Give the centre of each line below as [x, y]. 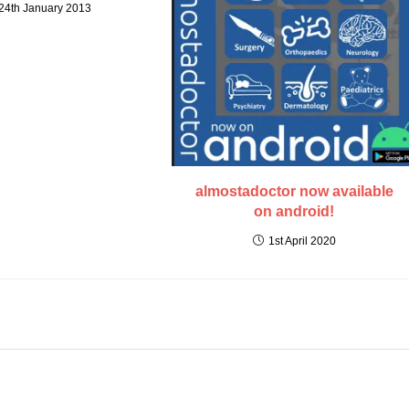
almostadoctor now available [294, 191]
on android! [294, 211]
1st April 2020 [302, 241]
